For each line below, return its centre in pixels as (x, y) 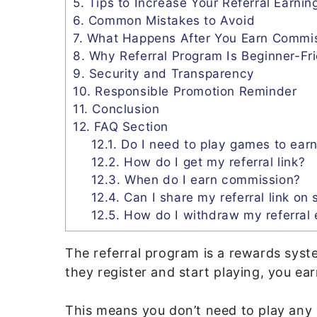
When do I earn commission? (211, 179)
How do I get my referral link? (213, 161)
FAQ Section (129, 126)
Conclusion (124, 108)
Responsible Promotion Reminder (194, 91)
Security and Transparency (170, 73)
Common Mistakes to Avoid (170, 20)
